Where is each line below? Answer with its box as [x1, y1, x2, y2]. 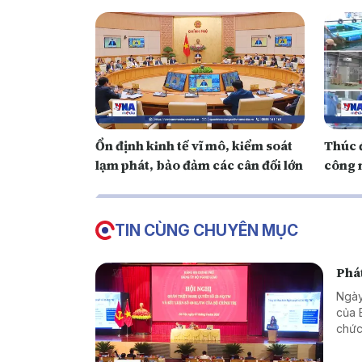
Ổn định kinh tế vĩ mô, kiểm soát [95, 137, 293, 155]
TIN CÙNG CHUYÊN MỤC [115, 221, 298, 241]
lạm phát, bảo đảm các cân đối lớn [95, 156, 303, 175]
